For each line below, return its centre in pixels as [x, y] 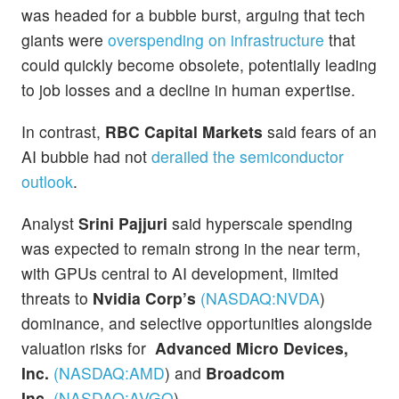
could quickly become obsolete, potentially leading [199, 65]
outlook [47, 182]
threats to [57, 298]
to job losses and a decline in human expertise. [188, 90]
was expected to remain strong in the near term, [191, 248]
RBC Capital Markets [184, 132]
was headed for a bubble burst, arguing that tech [193, 15]
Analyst [50, 224]
